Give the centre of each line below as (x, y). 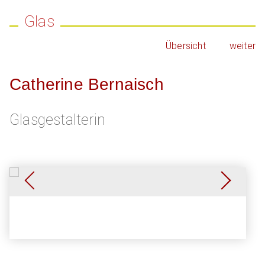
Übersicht (185, 46)
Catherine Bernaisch (87, 85)
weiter (242, 46)
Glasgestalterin (57, 120)
